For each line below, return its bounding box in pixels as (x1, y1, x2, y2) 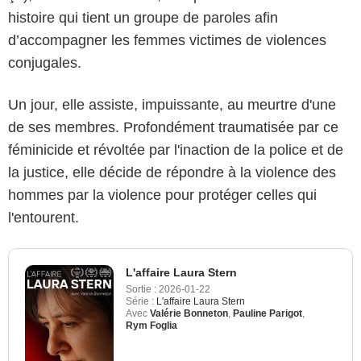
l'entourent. (8, 209, 79, 226)
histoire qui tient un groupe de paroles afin (8, 9, 278, 26)
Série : (126, 295, 154, 307)
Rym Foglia (126, 319, 177, 331)
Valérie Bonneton (150, 307, 228, 319)
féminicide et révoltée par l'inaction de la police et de (8, 141, 343, 158)
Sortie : (126, 283, 156, 295)
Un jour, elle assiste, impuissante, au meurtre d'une (8, 96, 336, 113)
